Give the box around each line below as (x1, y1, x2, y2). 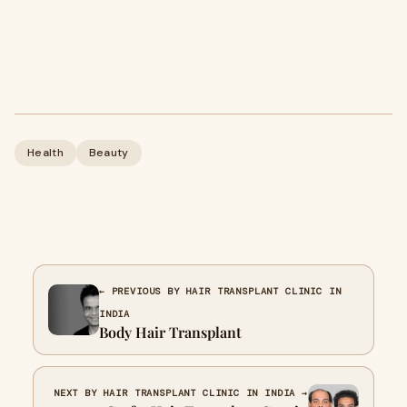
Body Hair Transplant (99, 323, 242, 342)
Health (27, 145, 64, 160)
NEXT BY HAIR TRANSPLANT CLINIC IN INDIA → (53, 387, 308, 399)
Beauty (88, 145, 129, 160)
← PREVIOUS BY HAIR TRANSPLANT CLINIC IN (99, 285, 342, 297)
